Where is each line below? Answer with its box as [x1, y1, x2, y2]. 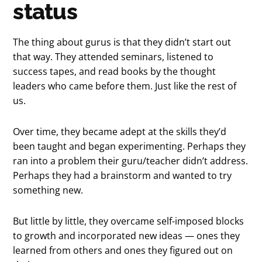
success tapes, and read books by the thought [13, 64, 216, 78]
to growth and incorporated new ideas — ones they [13, 229, 240, 242]
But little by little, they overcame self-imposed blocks [13, 214, 244, 227]
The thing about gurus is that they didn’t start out [13, 35, 232, 49]
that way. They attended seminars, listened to [13, 50, 214, 63]
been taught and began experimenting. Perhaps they [13, 139, 246, 153]
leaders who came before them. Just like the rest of [13, 79, 237, 92]
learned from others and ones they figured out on [13, 243, 233, 257]
